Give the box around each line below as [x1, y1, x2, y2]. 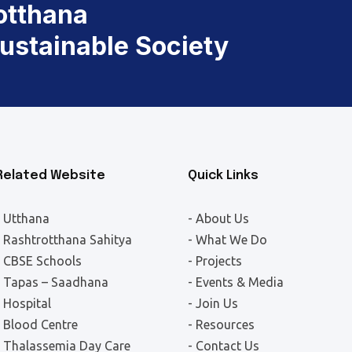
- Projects [188, 254, 242, 269]
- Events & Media [188, 275, 284, 290]
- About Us [188, 211, 249, 226]
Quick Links [188, 169, 258, 183]
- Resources [188, 317, 255, 332]
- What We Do [188, 233, 267, 247]
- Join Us [188, 296, 238, 311]
